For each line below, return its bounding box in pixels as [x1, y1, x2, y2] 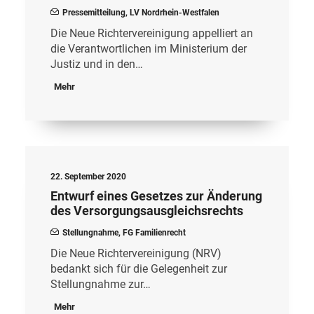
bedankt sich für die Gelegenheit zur [50, 262, 227, 275]
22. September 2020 [50, 172, 126, 182]
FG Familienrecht [123, 228, 186, 238]
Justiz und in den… [50, 57, 143, 71]
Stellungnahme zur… [50, 278, 151, 291]
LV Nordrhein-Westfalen [130, 8, 219, 18]
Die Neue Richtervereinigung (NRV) [50, 247, 221, 260]
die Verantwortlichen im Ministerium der [50, 42, 247, 55]
